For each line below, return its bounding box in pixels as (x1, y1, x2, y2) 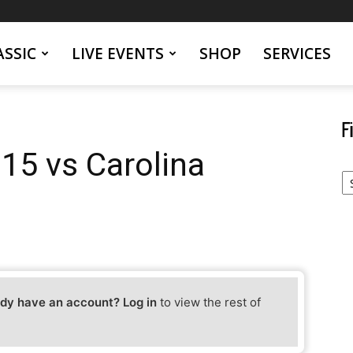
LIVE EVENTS (71, 43, 164, 64)
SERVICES (262, 43, 331, 64)
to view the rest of (157, 295, 262, 310)
